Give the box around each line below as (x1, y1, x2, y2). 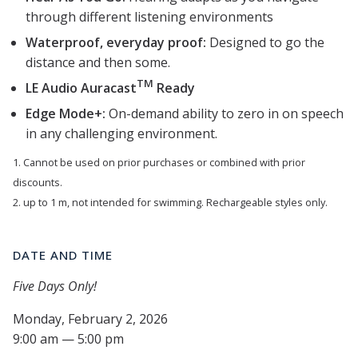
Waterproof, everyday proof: (26, 33, 206, 51)
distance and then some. (26, 53, 170, 71)
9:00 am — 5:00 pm (13, 330, 124, 348)
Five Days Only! (13, 277, 97, 296)
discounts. (13, 174, 62, 189)
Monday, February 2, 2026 (13, 310, 168, 328)
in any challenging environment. (26, 124, 217, 142)
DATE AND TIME (13, 246, 113, 263)
